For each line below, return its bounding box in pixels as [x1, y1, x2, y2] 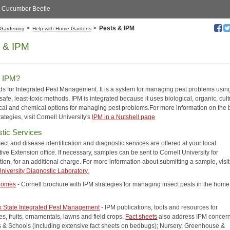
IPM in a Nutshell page [92, 113, 156, 121]
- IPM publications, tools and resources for [100, 203, 218, 211]
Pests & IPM [99, 25, 135, 32]
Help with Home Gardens [32, 26, 92, 32]
